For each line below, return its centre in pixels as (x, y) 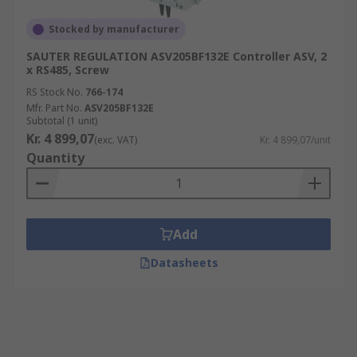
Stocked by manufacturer (114, 29)
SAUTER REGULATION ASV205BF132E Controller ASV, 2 (177, 56)
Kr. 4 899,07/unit (295, 140)
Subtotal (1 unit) (62, 121)
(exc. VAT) (116, 140)
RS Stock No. (55, 92)
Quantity (55, 158)
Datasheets (184, 263)
